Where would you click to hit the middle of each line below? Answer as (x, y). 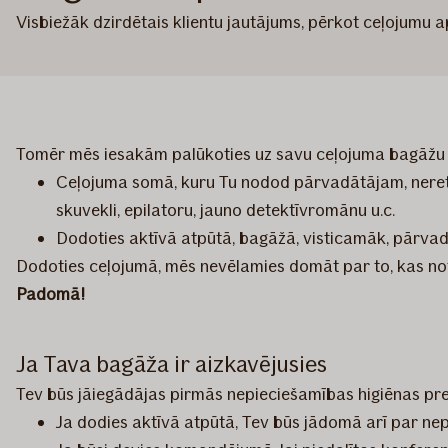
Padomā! (50, 294)
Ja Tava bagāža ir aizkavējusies (171, 364)
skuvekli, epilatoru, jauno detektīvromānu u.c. (225, 210)
